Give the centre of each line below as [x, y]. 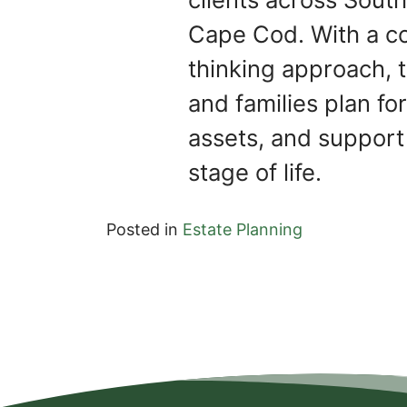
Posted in [144, 230]
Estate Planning [243, 230]
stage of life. [255, 173]
